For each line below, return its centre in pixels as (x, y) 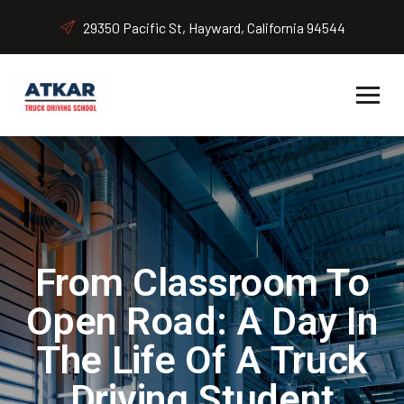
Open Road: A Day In (202, 321)
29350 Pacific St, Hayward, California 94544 (214, 27)
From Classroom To (202, 282)
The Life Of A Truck (202, 359)
